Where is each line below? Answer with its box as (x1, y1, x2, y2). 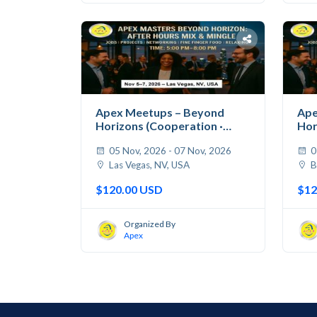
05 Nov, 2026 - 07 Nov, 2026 (107, 145, 231, 157)
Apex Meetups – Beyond (96, 105, 224, 120)
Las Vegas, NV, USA (107, 159, 190, 171)
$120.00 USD (96, 183, 163, 197)
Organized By (124, 218, 175, 229)
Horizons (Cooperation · (96, 119, 223, 133)
